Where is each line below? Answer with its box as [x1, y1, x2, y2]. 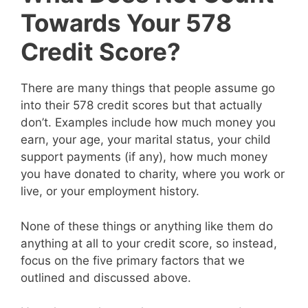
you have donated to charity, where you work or [21, 167, 285, 181]
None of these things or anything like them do [21, 219, 273, 233]
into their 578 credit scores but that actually [21, 98, 262, 113]
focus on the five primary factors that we [21, 253, 245, 267]
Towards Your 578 [21, 8, 232, 38]
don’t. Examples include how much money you [21, 115, 276, 130]
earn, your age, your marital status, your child [21, 133, 271, 147]
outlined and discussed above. [21, 270, 191, 285]
